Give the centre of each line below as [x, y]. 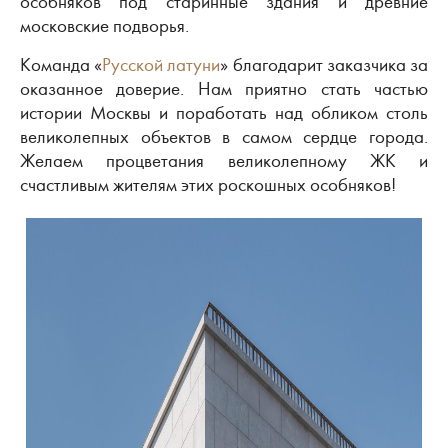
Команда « [61, 64]
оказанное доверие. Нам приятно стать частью [224, 88]
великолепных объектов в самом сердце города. [224, 136]
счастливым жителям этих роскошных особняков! [208, 184]
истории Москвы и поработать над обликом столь [224, 112]
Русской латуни [161, 64]
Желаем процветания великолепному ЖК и [224, 160]
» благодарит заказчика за [324, 64]
